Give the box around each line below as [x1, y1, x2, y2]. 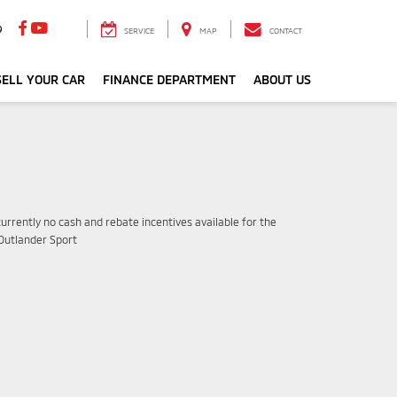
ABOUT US [253, 72, 311, 88]
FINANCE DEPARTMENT [103, 72, 236, 88]
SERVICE [124, 26, 154, 36]
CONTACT [269, 26, 302, 36]
